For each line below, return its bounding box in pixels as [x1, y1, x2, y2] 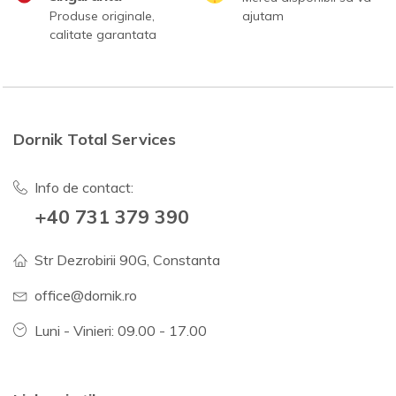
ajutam [241, 8, 284, 25]
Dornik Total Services [13, 129, 176, 150]
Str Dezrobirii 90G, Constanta [34, 251, 220, 270]
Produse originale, [49, 8, 155, 25]
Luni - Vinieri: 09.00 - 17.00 [34, 322, 207, 340]
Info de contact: [34, 179, 133, 197]
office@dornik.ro [34, 286, 137, 305]
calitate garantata [49, 27, 156, 43]
